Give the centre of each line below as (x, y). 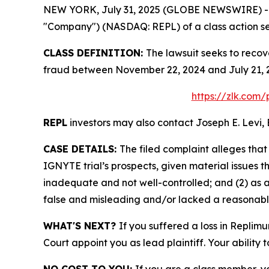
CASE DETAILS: (81, 149)
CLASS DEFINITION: (95, 53)
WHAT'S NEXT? (81, 226)
